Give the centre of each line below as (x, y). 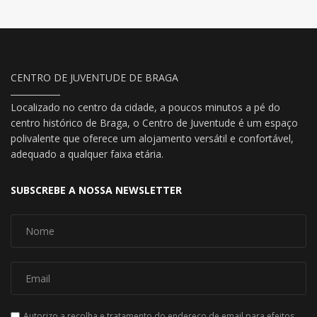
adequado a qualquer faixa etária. (87, 154)
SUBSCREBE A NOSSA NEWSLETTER (96, 190)
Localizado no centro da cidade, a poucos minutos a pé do (145, 107)
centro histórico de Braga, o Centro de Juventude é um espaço (154, 122)
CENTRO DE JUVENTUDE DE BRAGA (94, 77)
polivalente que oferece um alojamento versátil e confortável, (152, 138)
